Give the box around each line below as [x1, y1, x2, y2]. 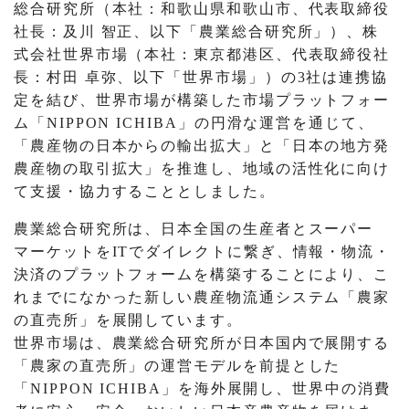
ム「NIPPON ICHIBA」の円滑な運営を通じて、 [14, 115, 374, 131]
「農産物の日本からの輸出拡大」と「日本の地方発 [14, 138, 391, 154]
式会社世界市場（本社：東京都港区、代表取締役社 [14, 47, 391, 63]
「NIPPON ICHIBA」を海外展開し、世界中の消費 [14, 381, 391, 397]
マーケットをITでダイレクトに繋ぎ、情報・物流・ [14, 244, 392, 260]
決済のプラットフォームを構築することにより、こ [14, 267, 391, 283]
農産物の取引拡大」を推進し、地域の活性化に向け [14, 161, 391, 177]
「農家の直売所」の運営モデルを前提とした [14, 358, 341, 374]
